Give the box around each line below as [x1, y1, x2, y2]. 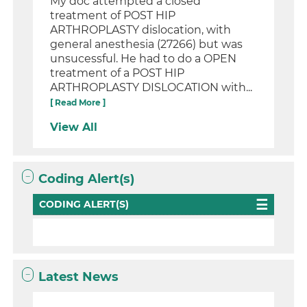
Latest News [38, 269, 119, 285]
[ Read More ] [50, 97, 106, 108]
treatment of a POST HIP [50, 66, 185, 80]
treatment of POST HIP [50, 9, 176, 23]
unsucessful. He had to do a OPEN [50, 52, 237, 66]
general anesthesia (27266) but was [50, 38, 243, 51]
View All [50, 121, 98, 134]
